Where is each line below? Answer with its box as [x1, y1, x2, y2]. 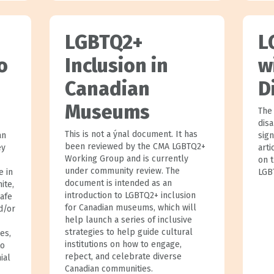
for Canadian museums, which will [64, 202, 196, 213]
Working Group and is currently [64, 153, 188, 164]
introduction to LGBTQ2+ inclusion [64, 190, 196, 201]
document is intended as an [64, 177, 172, 188]
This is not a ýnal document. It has [64, 128, 198, 139]
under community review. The [64, 165, 180, 176]
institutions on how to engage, [64, 239, 182, 250]
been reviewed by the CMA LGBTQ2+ [64, 141, 206, 152]
